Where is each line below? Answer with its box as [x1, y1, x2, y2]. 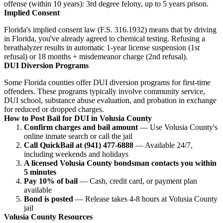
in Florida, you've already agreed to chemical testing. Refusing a [4, 34, 205, 43]
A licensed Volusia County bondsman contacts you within [24, 158, 217, 167]
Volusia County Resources [4, 212, 93, 221]
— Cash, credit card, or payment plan [78, 176, 197, 185]
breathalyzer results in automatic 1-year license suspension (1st [4, 43, 200, 52]
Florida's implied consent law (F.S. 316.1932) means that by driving [4, 25, 217, 34]
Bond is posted [24, 194, 73, 203]
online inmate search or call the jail [24, 131, 132, 140]
